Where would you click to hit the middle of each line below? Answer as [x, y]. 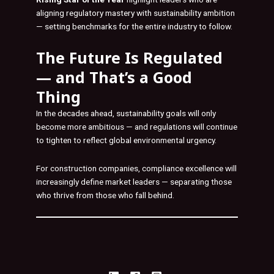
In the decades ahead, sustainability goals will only [126, 113]
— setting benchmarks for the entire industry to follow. [134, 27]
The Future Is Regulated [129, 58]
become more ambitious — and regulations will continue [137, 127]
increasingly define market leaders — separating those [134, 182]
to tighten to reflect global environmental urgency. [126, 140]
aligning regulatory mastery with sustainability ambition [135, 13]
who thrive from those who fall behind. [105, 195]
